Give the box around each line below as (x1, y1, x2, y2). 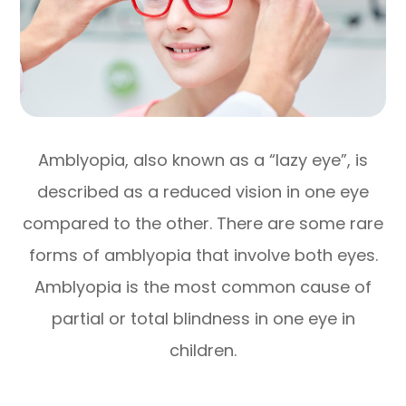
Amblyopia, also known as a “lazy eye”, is (38, 148, 368, 171)
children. (169, 338, 237, 362)
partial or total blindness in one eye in (51, 306, 355, 330)
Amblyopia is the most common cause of (34, 275, 372, 298)
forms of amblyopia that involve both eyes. (28, 243, 378, 266)
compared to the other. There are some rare (23, 211, 383, 235)
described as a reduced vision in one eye (37, 179, 369, 203)
